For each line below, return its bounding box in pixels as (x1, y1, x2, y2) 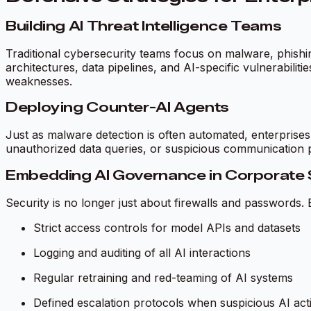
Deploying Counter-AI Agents (6, 99, 229, 116)
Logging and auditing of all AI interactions (33, 245, 251, 260)
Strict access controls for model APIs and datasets (33, 220, 301, 235)
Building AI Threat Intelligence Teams (6, 17, 282, 34)
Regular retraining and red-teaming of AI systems (33, 270, 293, 285)
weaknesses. (6, 74, 72, 88)
